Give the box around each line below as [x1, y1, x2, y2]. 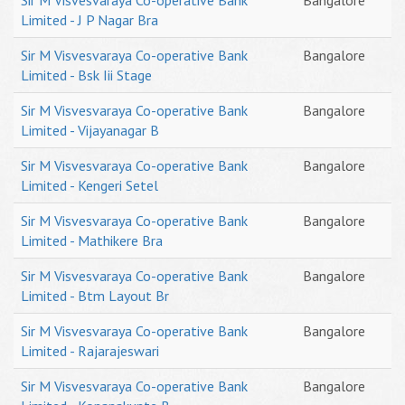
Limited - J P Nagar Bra [21, 11, 158, 29]
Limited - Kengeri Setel [21, 176, 158, 194]
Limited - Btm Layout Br [21, 287, 169, 305]
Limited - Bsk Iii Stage [21, 66, 152, 84]
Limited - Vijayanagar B [21, 121, 159, 139]
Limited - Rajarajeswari [21, 342, 159, 360]
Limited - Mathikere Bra [21, 231, 163, 250]
